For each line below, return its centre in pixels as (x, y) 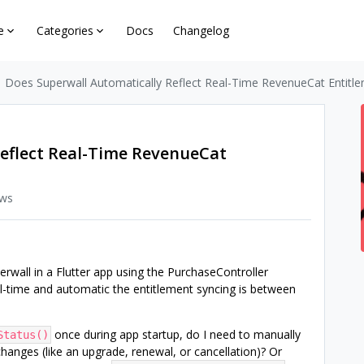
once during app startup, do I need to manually (176, 334)
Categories (65, 30)
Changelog (201, 30)
